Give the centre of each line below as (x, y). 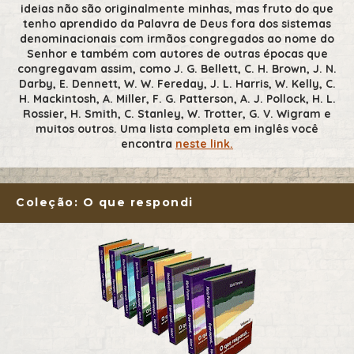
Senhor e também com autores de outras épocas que (177, 54)
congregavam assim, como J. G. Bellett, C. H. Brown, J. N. (177, 69)
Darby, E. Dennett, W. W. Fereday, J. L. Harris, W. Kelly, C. (177, 84)
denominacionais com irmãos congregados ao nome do (177, 39)
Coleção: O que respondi (105, 203)
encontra (148, 144)
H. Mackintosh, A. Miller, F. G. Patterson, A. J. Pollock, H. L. (177, 99)
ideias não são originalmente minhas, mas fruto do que (177, 9)
